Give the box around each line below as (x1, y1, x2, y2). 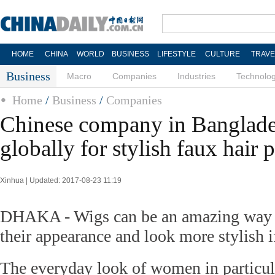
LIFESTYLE (157, 50, 196, 58)
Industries (177, 71, 215, 81)
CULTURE (204, 50, 240, 58)
